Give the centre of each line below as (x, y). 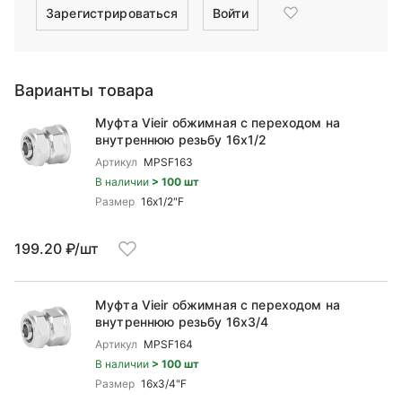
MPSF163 (168, 162)
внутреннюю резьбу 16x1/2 (181, 140)
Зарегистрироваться (112, 13)
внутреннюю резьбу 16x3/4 (182, 322)
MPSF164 (168, 344)
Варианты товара (84, 90)
